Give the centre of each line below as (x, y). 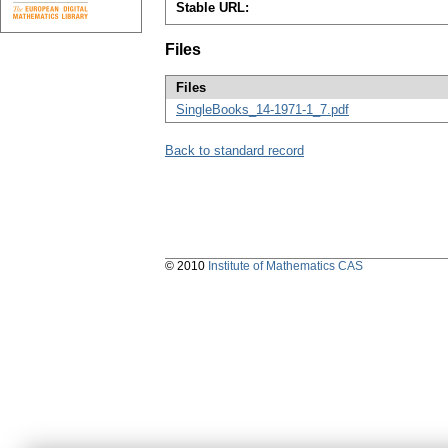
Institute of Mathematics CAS (285, 266)
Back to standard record (234, 151)
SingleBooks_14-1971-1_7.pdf (262, 110)
